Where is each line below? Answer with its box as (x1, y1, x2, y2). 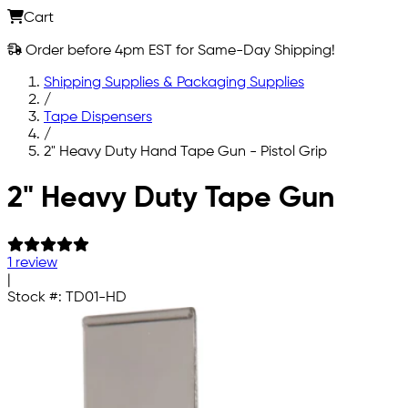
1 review (7, 255, 57, 270)
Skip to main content (6, 175, 145, 190)
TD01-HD (66, 290, 127, 305)
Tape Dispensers (44, 109, 152, 125)
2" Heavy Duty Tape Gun (7, 184, 334, 214)
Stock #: (7, 290, 66, 305)
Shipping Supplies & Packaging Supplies (44, 75, 304, 90)
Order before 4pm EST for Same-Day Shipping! (22, 43, 335, 58)
